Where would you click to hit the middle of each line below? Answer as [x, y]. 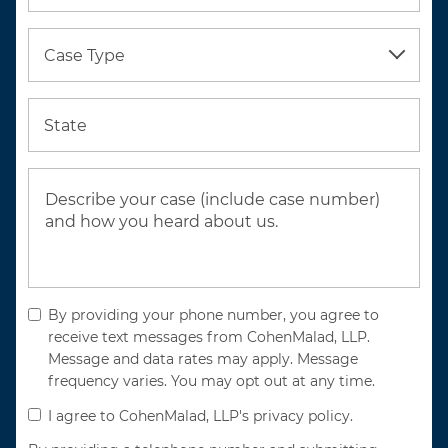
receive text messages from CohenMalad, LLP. [209, 337]
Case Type [84, 55]
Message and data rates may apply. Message [203, 359]
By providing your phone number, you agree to [213, 315]
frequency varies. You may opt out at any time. [211, 381]
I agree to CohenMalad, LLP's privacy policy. [200, 416]
